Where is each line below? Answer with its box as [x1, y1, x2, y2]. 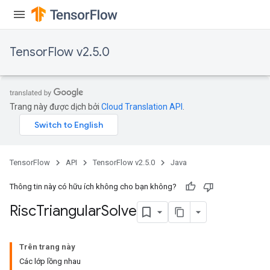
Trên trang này [19, 242, 75, 251]
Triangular [36, 202, 101, 221]
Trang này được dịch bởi [10, 102, 101, 111]
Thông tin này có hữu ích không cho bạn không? [10, 182, 177, 191]
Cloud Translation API [101, 102, 183, 111]
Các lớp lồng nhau [19, 257, 81, 266]
